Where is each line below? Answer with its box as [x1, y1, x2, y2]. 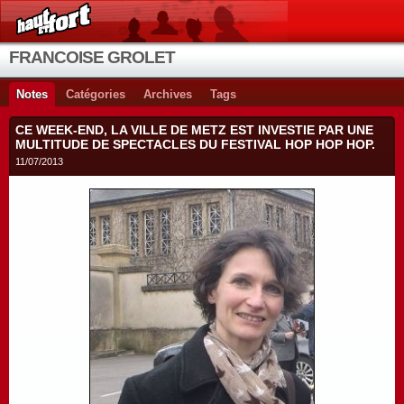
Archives [143, 87, 192, 101]
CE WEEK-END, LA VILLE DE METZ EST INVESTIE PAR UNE [15, 123, 373, 137]
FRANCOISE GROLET [9, 48, 175, 67]
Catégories [66, 87, 125, 101]
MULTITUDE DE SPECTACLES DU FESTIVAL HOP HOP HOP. [15, 137, 375, 151]
